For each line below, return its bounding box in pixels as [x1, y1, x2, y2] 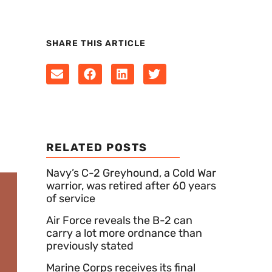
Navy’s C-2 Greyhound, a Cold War [46, 166, 216, 180]
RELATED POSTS [46, 141, 148, 155]
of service [46, 192, 95, 206]
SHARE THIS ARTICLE [46, 38, 146, 49]
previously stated [46, 239, 134, 253]
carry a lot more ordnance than [46, 226, 202, 240]
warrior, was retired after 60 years [46, 179, 216, 193]
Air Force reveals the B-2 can [46, 214, 192, 228]
